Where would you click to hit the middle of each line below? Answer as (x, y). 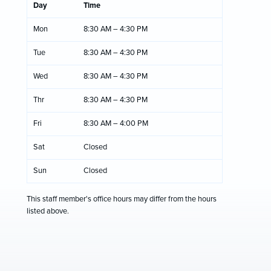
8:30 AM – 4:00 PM (116, 123)
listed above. (47, 211)
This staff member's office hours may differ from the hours (121, 199)
